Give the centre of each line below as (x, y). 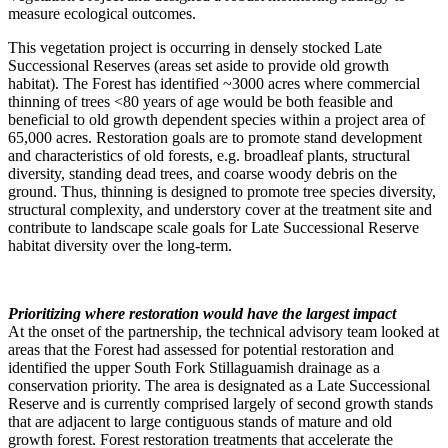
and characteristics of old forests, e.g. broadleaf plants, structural (209, 155)
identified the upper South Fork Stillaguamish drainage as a (194, 367)
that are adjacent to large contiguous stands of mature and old (200, 421)
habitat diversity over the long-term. (120, 245)
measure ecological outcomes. (102, 13)
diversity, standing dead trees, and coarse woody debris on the (202, 173)
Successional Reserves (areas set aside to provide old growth (198, 65)
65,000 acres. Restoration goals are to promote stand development (215, 137)
